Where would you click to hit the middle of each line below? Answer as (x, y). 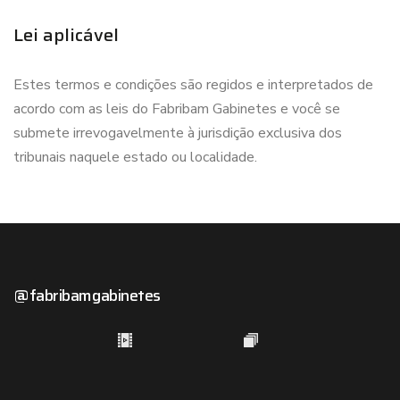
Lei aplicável (66, 35)
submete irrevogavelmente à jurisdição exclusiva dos (178, 133)
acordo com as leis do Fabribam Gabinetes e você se (177, 109)
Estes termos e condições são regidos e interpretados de (193, 85)
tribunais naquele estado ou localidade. (135, 157)
